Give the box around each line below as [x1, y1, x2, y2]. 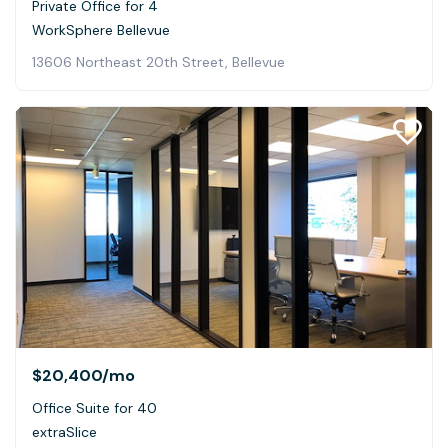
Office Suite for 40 [32, 398, 157, 417]
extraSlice [32, 422, 97, 441]
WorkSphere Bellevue [32, 20, 170, 39]
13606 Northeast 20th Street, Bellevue [32, 52, 285, 71]
